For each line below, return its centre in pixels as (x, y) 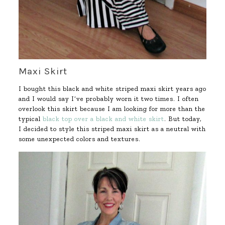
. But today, (183, 119)
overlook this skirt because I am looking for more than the (112, 109)
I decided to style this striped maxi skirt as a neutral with (112, 129)
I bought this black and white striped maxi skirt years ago (112, 89)
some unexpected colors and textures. (79, 139)
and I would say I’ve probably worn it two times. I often (108, 99)
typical (30, 119)
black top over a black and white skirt (103, 119)
